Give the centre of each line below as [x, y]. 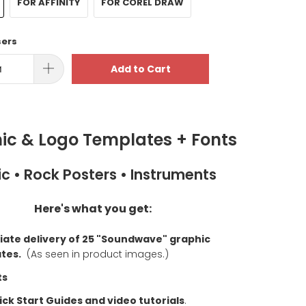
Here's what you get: [93, 208]
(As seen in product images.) [98, 254]
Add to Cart [140, 69]
